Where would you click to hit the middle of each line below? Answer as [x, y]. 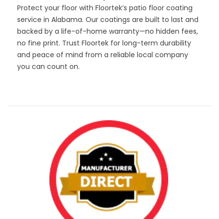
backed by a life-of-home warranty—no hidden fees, [108, 31]
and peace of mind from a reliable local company [103, 55]
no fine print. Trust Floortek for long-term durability [104, 43]
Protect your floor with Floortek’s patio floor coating [105, 8]
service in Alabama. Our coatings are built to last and [108, 19]
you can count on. [48, 66]
